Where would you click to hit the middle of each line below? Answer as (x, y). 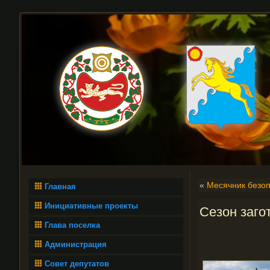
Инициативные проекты (91, 206)
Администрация (76, 244)
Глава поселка (72, 225)
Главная (60, 187)
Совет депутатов (77, 264)
